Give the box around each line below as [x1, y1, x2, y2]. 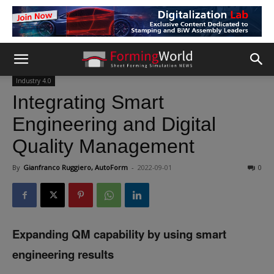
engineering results [12, 246, 114, 262]
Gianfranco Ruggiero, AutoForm [23, 163, 128, 172]
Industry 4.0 [16, 76, 51, 85]
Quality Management [12, 135, 194, 157]
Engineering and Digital [12, 113, 216, 135]
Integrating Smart [12, 91, 164, 113]
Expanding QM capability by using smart [12, 226, 226, 242]
